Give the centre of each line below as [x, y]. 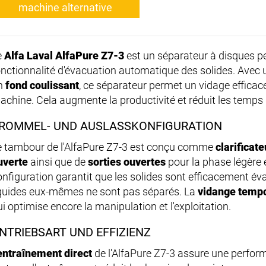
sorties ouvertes [127, 162]
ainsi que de [58, 162]
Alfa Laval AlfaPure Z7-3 [64, 56]
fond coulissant [42, 85]
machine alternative [65, 8]
